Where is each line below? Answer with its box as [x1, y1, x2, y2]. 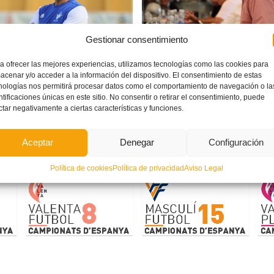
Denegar [119, 137, 154, 147]
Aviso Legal [184, 163, 224, 172]
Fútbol [144, 37, 166, 46]
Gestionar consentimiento [86, 34, 188, 45]
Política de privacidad [113, 163, 185, 172]
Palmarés [106, 115, 168, 132]
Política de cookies [50, 163, 113, 172]
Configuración [208, 137, 264, 147]
